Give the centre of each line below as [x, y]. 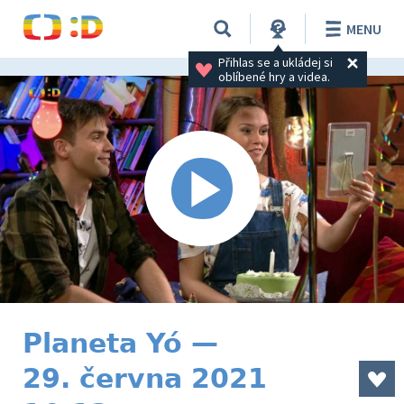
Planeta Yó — [120, 343]
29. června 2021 [145, 378]
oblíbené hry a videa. [274, 76]
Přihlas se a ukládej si [276, 62]
